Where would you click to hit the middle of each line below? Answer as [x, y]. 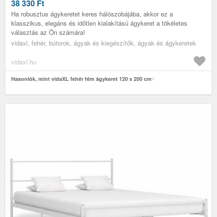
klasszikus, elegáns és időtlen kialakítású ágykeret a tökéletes [99, 23]
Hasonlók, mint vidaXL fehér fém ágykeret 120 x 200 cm [81, 78]
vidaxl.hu [24, 62]
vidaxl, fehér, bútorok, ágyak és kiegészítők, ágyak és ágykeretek [104, 43]
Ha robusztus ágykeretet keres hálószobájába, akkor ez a [92, 14]
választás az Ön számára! [48, 32]
